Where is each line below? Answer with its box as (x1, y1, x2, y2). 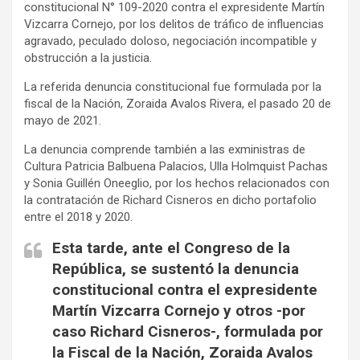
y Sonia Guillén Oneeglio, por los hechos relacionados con (24, 176, 329, 191)
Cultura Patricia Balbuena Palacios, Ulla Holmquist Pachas (24, 159, 328, 174)
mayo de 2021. (24, 113, 101, 129)
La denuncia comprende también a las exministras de (24, 142, 305, 157)
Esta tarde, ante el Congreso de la (52, 239, 290, 258)
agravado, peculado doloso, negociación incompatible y (24, 34, 317, 49)
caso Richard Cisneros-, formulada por (52, 322, 323, 342)
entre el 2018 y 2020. (24, 210, 133, 225)
